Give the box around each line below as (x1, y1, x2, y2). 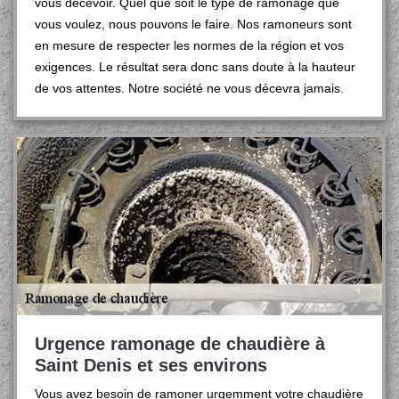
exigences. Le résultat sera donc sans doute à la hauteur (35, 60, 355, 74)
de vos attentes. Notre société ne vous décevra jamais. (35, 81, 344, 95)
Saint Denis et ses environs (35, 355, 267, 375)
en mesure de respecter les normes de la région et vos (35, 38, 344, 53)
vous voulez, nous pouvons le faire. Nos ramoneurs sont (35, 17, 352, 31)
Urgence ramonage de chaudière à (35, 334, 325, 354)
